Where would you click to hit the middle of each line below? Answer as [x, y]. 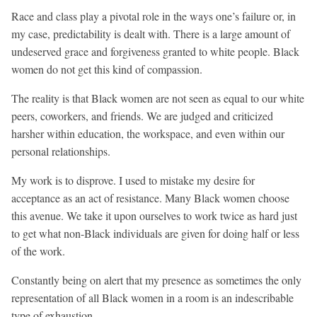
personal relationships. [61, 151]
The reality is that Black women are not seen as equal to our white [158, 98]
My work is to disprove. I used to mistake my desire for [133, 180]
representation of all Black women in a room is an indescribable [152, 298]
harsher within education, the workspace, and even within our [148, 134]
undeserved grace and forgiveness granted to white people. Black [155, 52]
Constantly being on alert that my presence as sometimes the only [156, 280]
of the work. [38, 251]
